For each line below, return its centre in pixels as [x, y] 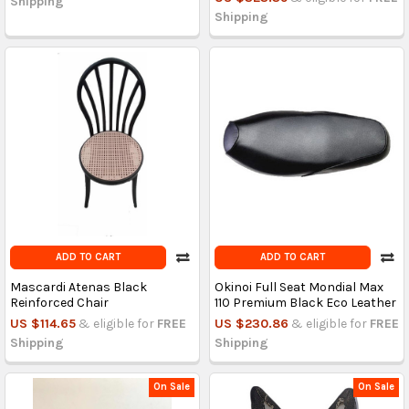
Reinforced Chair [59, 302]
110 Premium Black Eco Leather [305, 302]
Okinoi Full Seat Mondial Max [299, 287]
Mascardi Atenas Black [78, 287]
